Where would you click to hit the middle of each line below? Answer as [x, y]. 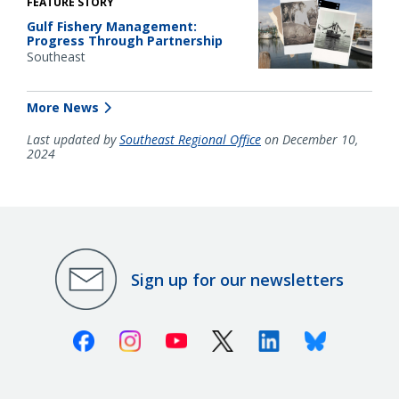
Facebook [126, 338]
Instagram [175, 338]
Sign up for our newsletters [237, 279]
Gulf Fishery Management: [112, 26]
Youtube [215, 338]
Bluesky [351, 338]
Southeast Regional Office [190, 140]
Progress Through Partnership [125, 40]
